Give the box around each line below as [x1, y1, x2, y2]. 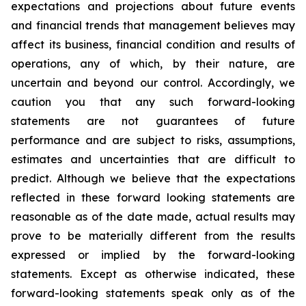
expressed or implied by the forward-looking [11, 248, 295, 262]
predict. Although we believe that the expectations [11, 171, 295, 185]
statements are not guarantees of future [11, 114, 295, 128]
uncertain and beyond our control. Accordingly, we [11, 76, 295, 89]
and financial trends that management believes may [11, 18, 295, 32]
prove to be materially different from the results [11, 229, 295, 242]
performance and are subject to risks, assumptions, [11, 133, 295, 147]
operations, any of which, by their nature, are [11, 57, 295, 70]
